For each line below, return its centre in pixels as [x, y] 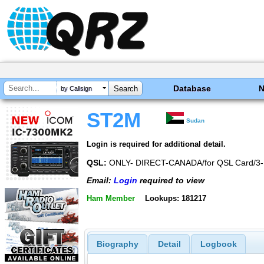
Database [192, 88]
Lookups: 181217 [175, 198]
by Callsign [76, 89]
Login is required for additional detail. [156, 144]
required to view [171, 181]
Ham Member [111, 198]
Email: [100, 181]
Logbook [218, 244]
